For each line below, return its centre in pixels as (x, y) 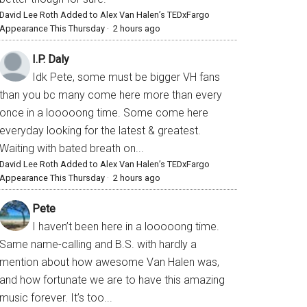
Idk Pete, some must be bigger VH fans (126, 77)
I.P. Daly (51, 60)
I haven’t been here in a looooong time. (126, 227)
